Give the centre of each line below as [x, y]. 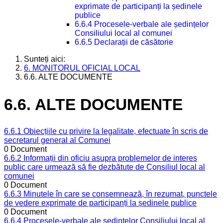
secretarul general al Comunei [57, 140]
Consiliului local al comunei [123, 33]
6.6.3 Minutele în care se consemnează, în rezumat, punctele [111, 194]
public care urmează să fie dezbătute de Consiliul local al [105, 167]
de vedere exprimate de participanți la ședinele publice [100, 203]
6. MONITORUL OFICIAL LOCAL [82, 68]
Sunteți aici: [47, 59]
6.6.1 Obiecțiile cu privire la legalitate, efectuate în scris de [106, 131]
